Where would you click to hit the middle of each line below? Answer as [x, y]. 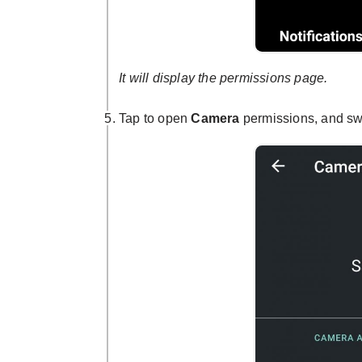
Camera [215, 119]
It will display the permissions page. [223, 78]
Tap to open [155, 119]
